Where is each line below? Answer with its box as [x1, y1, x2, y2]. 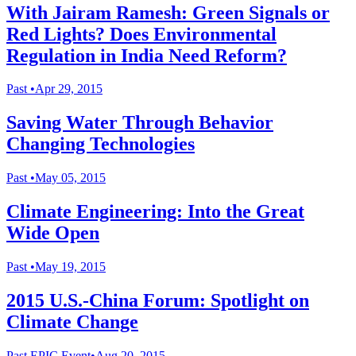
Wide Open [6, 222, 99, 244]
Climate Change [6, 311, 138, 332]
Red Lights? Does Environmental [6, 23, 277, 44]
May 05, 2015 [35, 171, 106, 185]
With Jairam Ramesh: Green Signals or [6, 2, 330, 23]
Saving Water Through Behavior [6, 112, 273, 133]
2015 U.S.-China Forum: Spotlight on [6, 290, 309, 311]
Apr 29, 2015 [35, 82, 103, 96]
